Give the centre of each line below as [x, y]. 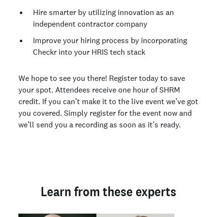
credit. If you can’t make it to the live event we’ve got [108, 101]
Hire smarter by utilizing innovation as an [103, 12]
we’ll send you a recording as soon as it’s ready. [100, 125]
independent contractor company [90, 24]
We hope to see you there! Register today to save [102, 78]
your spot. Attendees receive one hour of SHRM [99, 90]
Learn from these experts [108, 192]
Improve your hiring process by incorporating [110, 40]
